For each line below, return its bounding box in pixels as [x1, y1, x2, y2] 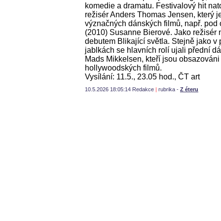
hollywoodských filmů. [85, 63, 162, 72]
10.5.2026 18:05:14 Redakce [85, 86, 155, 92]
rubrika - [158, 86, 180, 92]
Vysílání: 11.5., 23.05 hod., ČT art [85, 72, 200, 81]
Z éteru [180, 86, 198, 92]
